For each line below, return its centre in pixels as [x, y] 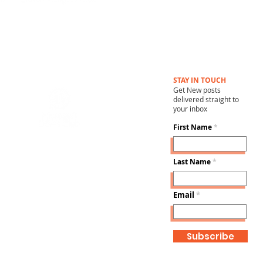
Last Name [192, 162]
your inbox [190, 109]
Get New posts [197, 90]
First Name [193, 127]
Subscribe [210, 236]
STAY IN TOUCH [200, 80]
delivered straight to [206, 99]
